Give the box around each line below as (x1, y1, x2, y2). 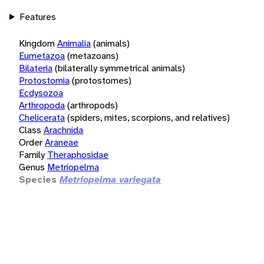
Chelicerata (19, 111, 65, 124)
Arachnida (44, 123, 83, 136)
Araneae (45, 136, 78, 148)
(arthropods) (67, 98, 118, 111)
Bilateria (19, 61, 52, 74)
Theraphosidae (47, 148, 108, 161)
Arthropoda (19, 98, 65, 111)
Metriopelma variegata (60, 173, 161, 186)
